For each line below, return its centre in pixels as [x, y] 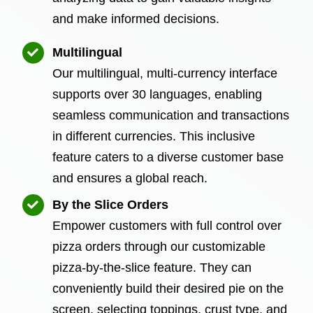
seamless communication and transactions [171, 115]
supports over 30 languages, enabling [158, 94]
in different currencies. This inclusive [154, 136]
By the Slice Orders [111, 204]
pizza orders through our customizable [159, 246]
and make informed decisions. [136, 19]
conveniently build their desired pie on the [168, 288]
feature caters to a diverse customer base [168, 157]
